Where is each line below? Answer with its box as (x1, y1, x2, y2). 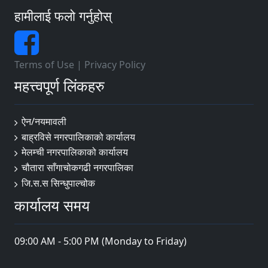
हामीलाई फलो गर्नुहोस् (14, 7, 112, 25)
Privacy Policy (84, 58, 145, 71)
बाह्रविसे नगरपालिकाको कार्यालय (22, 130, 135, 144)
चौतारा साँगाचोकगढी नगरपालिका (22, 161, 133, 175)
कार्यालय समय (14, 194, 90, 215)
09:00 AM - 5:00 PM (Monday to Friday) (14, 234, 187, 248)
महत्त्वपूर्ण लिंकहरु (14, 75, 105, 96)
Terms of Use (14, 58, 74, 71)
